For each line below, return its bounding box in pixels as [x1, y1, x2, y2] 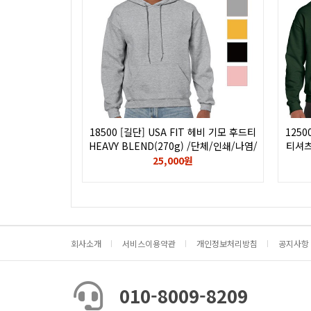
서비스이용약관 [122, 237, 176, 249]
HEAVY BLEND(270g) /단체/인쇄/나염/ [88, 139, 258, 153]
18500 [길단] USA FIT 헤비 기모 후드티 [90, 125, 256, 139]
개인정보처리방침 [196, 237, 258, 249]
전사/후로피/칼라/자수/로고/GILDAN [95, 153, 251, 167]
